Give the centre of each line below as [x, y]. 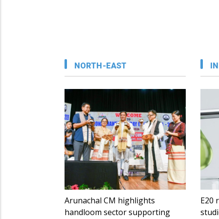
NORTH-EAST [100, 66]
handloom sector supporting [117, 212]
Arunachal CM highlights [110, 201]
